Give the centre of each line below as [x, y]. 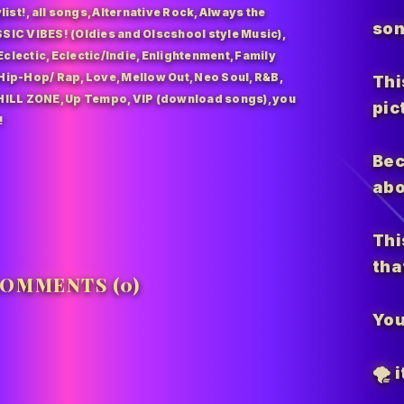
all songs [59, 13]
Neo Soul [222, 78]
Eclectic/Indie [93, 56]
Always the [232, 13]
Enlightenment [185, 56]
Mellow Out [155, 78]
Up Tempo [96, 99]
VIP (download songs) [200, 99]
